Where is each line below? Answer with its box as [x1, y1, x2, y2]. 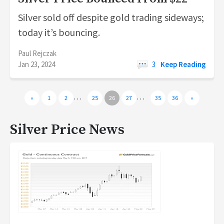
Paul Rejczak [18, 48, 56, 58]
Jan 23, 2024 [18, 59, 55, 69]
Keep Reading [160, 59, 206, 69]
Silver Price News [10, 121, 124, 139]
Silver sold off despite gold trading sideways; [18, 11, 204, 23]
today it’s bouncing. [18, 26, 100, 38]
